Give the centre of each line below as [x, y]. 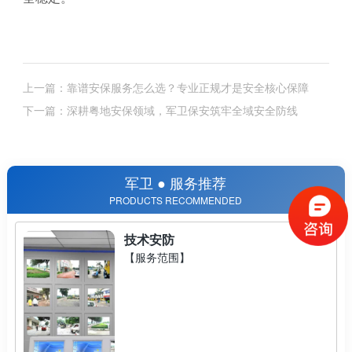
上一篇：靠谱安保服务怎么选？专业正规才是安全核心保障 [165, 87]
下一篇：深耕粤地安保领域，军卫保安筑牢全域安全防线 [160, 110]
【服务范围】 [158, 257]
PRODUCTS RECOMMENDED [176, 200]
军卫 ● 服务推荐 [176, 182]
